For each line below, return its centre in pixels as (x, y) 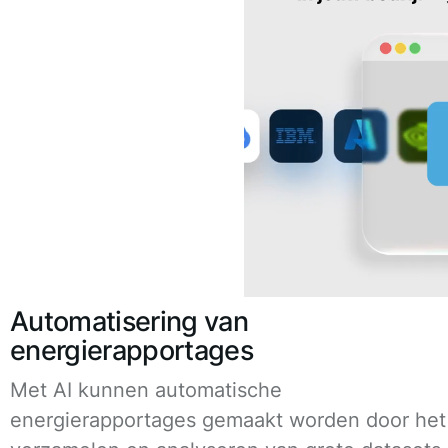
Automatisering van (129, 321)
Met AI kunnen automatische (146, 389)
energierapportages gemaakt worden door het (228, 419)
